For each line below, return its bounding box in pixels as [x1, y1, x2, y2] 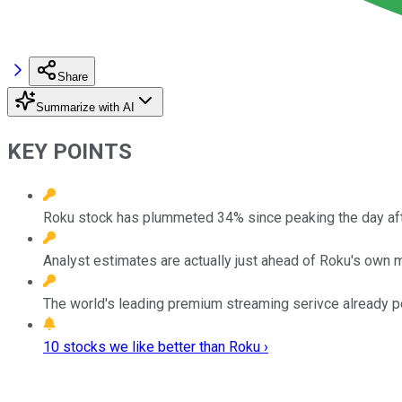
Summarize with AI [36, 100, 135, 114]
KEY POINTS [7, 138, 132, 164]
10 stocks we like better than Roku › [43, 337, 268, 355]
